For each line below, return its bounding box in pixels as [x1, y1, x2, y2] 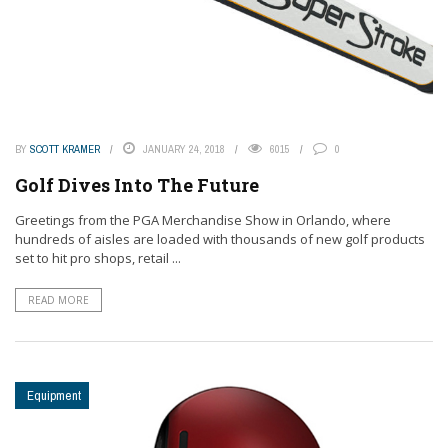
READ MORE [28, 292, 89, 307]
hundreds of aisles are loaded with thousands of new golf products [15, 229, 425, 248]
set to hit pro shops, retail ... [15, 248, 181, 267]
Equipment [27, 386, 81, 404]
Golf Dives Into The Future [15, 172, 259, 197]
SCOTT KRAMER [30, 141, 100, 156]
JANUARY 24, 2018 [143, 141, 225, 156]
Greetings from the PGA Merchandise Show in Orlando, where [15, 210, 391, 229]
